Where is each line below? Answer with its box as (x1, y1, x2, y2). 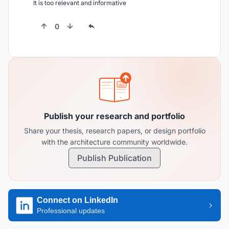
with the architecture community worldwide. (41, 138, 188, 146)
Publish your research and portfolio (44, 111, 185, 121)
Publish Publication (77, 153, 152, 163)
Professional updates (37, 207, 105, 215)
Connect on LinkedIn (37, 196, 118, 204)
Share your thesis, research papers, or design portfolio (24, 126, 205, 135)
